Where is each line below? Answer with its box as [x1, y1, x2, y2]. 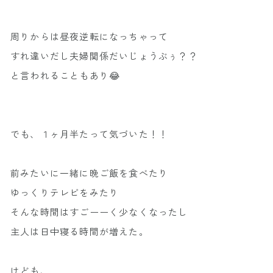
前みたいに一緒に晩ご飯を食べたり [10, 167, 169, 179]
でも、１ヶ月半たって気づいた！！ [10, 128, 169, 140]
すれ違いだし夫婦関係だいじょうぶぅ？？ [10, 50, 198, 62]
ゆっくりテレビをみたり [10, 186, 119, 199]
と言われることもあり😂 [10, 69, 121, 82]
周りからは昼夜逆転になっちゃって [10, 30, 169, 43]
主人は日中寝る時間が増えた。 [10, 225, 149, 238]
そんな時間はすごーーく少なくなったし [10, 206, 188, 218]
